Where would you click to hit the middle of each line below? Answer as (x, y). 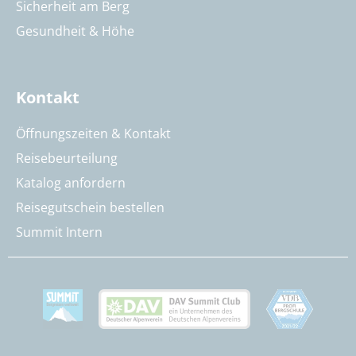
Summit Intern (59, 232)
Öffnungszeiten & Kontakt (93, 133)
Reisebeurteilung (67, 158)
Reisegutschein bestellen (90, 207)
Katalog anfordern (71, 182)
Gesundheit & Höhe (75, 31)
